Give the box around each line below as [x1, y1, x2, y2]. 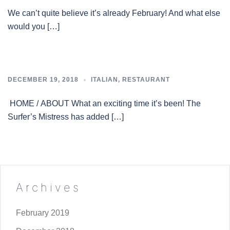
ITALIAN [91, 76, 118, 83]
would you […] [8, 22, 60, 31]
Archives [16, 181, 81, 194]
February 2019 [16, 208, 69, 217]
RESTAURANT [122, 76, 170, 83]
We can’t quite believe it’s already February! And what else [8, 9, 220, 17]
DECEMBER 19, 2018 [8, 76, 79, 83]
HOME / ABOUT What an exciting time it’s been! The [8, 99, 201, 108]
